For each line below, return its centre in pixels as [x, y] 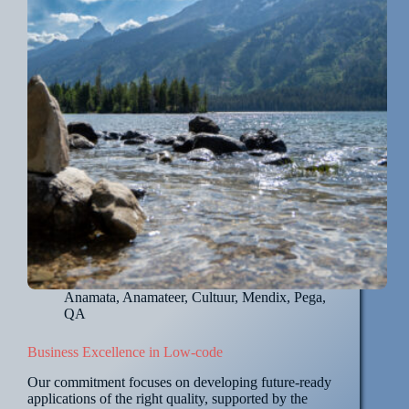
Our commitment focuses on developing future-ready [179, 383]
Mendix [264, 298]
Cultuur [213, 298]
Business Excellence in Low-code [125, 352]
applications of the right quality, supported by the [168, 399]
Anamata [90, 298]
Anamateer [153, 298]
